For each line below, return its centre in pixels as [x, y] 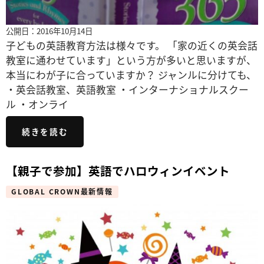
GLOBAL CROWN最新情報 [62, 192]
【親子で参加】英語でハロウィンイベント [118, 171]
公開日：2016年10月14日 [49, 31]
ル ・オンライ [37, 105]
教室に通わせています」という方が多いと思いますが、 [131, 60]
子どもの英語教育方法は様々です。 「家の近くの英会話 [132, 46]
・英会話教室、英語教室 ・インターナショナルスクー [127, 90]
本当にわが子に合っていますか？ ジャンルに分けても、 [131, 75]
